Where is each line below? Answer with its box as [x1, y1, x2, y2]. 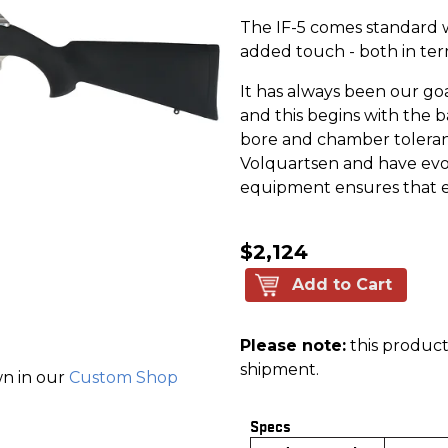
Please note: [240, 335, 346, 355]
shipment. [240, 359, 319, 379]
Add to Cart [292, 274, 392, 294]
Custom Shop [69, 368, 178, 388]
